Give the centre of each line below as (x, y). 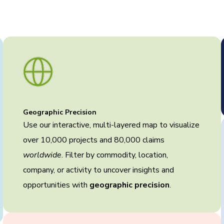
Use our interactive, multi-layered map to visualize (111, 125)
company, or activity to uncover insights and (98, 170)
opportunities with (56, 185)
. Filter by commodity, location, (114, 155)
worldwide (42, 155)
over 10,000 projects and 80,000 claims (93, 140)
